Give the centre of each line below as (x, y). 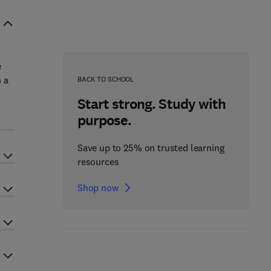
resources (98, 162)
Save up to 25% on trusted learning (151, 148)
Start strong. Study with (151, 104)
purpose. (104, 120)
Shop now (98, 188)
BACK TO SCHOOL (106, 79)
